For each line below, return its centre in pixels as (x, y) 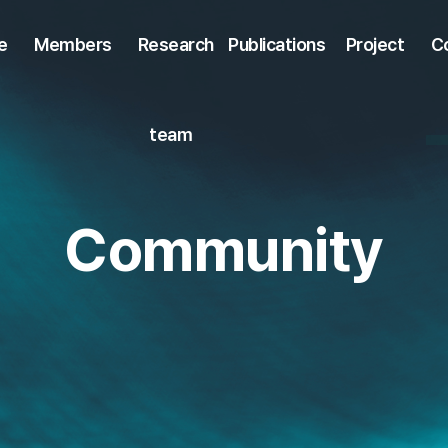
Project (375, 44)
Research (175, 44)
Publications (276, 44)
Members (73, 44)
